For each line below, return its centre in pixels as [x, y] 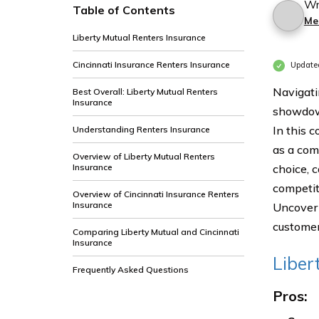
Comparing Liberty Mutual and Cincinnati [156, 232]
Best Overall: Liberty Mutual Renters [145, 91]
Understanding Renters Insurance [141, 129]
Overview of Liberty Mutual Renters [144, 156]
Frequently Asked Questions [131, 270]
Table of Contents [124, 10]
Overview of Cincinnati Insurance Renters [156, 194]
